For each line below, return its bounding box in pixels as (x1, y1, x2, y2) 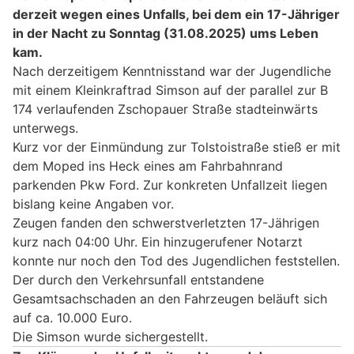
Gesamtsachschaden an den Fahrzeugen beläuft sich (13, 290, 327, 307)
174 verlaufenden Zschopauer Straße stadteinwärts (13, 100, 318, 117)
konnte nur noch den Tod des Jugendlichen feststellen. (13, 252, 340, 269)
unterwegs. (13, 119, 78, 136)
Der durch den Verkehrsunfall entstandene (13, 271, 264, 288)
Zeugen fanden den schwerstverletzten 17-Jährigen (13, 214, 319, 231)
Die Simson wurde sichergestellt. (13, 328, 208, 345)
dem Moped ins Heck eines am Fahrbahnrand (13, 157, 283, 174)
